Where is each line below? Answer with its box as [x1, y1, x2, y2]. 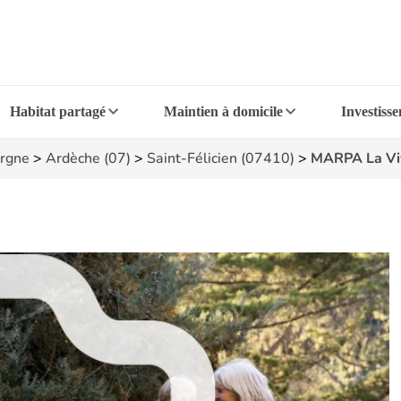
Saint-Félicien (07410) [147, 149, 294, 168]
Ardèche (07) [46, 149, 131, 168]
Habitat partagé [10, 104, 107, 119]
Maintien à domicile [163, 104, 283, 119]
